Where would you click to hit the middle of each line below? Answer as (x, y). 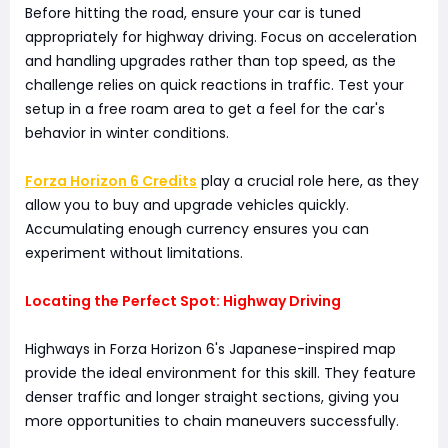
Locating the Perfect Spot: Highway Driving (183, 301)
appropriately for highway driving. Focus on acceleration (221, 37)
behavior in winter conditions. (127, 133)
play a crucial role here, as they (308, 181)
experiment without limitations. (134, 253)
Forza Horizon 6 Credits (111, 181)
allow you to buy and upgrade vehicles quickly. (187, 205)
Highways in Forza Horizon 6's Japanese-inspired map (210, 349)
